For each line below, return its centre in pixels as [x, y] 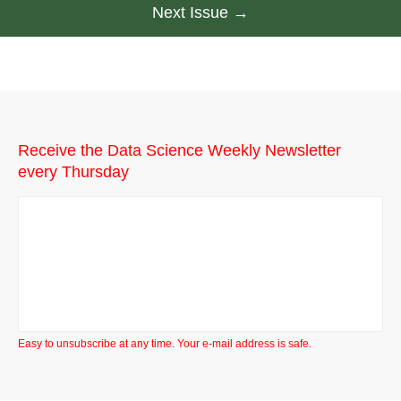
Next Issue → [200, 13]
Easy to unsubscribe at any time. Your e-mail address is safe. [165, 344]
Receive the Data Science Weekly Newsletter [179, 150]
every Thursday [73, 172]
